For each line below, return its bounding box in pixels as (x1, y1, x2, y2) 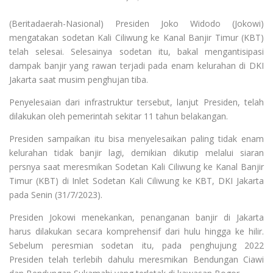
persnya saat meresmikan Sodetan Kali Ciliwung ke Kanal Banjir (9, 160, 264, 172)
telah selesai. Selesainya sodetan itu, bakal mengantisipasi (9, 45, 264, 57)
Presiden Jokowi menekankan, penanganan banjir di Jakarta (9, 211, 264, 223)
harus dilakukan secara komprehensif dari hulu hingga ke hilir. (9, 225, 264, 237)
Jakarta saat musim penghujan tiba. (9, 73, 148, 85)
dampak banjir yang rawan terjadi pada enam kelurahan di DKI (9, 59, 264, 71)
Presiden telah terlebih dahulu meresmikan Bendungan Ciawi (9, 253, 264, 265)
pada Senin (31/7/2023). (9, 188, 102, 200)
